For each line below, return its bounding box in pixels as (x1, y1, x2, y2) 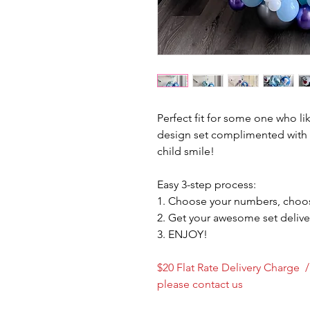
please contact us (157, 277, 243, 291)
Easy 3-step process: (157, 178, 256, 191)
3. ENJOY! (157, 228, 210, 241)
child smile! (157, 145, 215, 158)
